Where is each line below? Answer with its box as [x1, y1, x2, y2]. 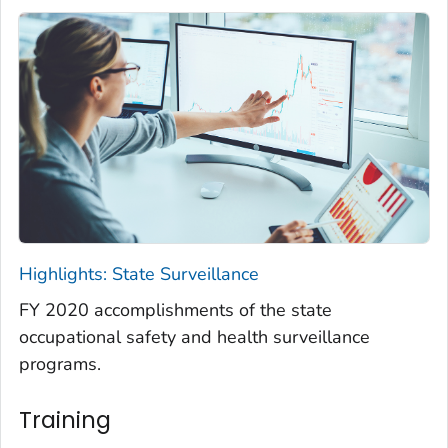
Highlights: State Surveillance [19, 262, 259, 287]
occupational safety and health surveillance [19, 325, 370, 350]
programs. [19, 352, 101, 377]
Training [19, 404, 111, 437]
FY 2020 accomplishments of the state [19, 298, 332, 323]
